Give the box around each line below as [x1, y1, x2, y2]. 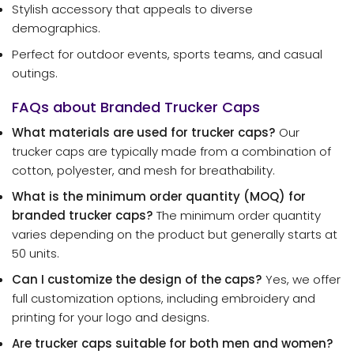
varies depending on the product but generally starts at [12, 226, 337, 243]
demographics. [12, 19, 100, 36]
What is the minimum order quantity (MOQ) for [12, 188, 306, 205]
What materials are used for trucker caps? [12, 124, 276, 141]
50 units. [12, 245, 59, 262]
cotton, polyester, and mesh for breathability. [12, 162, 275, 179]
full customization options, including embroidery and [12, 290, 315, 307]
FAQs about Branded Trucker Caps [12, 97, 260, 118]
